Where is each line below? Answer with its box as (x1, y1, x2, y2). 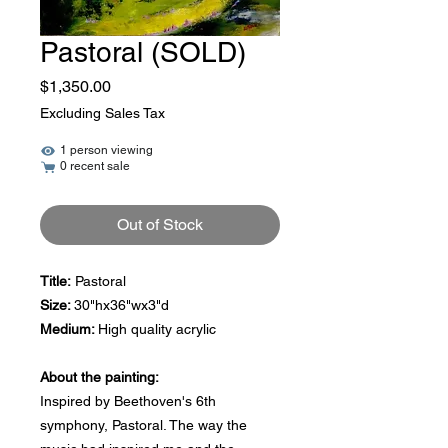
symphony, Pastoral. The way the (40, 416, 247, 433)
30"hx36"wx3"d (74, 296, 169, 313)
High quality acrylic (98, 320, 216, 337)
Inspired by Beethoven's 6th (40, 392, 216, 409)
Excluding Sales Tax (40, 104, 165, 121)
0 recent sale (60, 158, 130, 173)
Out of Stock (117, 214, 203, 234)
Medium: (40, 320, 98, 337)
